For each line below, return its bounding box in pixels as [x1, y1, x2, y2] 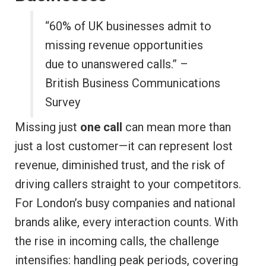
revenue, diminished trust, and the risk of [15, 157, 225, 172]
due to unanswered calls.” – [45, 56, 189, 71]
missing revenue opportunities [45, 37, 204, 52]
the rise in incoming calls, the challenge [15, 233, 219, 248]
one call [80, 119, 122, 134]
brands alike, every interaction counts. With [15, 214, 238, 229]
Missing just [15, 119, 80, 134]
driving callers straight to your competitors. [15, 176, 241, 191]
